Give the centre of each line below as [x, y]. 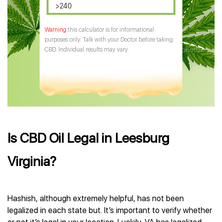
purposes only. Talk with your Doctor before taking [109, 40]
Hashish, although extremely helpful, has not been [96, 198]
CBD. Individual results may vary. [87, 50]
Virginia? [32, 161]
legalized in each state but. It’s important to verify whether [110, 210]
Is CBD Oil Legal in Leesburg [88, 138]
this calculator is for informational [111, 30]
